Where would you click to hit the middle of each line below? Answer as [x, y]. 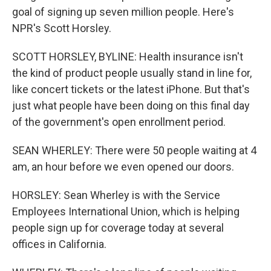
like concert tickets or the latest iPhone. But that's [131, 89]
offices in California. [59, 244]
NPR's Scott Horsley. [62, 28]
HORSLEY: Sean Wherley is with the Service [116, 195]
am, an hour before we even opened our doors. [123, 167]
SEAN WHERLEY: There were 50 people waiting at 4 [134, 150]
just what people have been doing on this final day [131, 106]
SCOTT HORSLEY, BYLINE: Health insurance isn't [128, 57]
